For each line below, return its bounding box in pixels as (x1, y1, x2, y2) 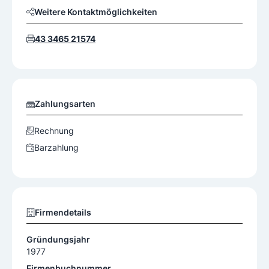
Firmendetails (35, 207, 91, 218)
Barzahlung (34, 142, 79, 153)
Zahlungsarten (35, 98, 95, 109)
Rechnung (34, 125, 74, 136)
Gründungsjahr (26, 234, 90, 245)
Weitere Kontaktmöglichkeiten (34, 7, 157, 17)
